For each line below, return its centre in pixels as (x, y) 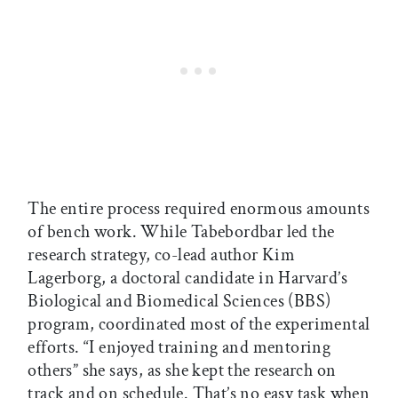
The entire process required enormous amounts (199, 208)
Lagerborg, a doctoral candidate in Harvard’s (187, 278)
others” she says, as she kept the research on (182, 370)
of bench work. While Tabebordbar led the (181, 231)
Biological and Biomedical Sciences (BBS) (179, 301)
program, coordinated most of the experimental (199, 324)
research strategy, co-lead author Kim (162, 255)
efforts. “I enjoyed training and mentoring (179, 347)
